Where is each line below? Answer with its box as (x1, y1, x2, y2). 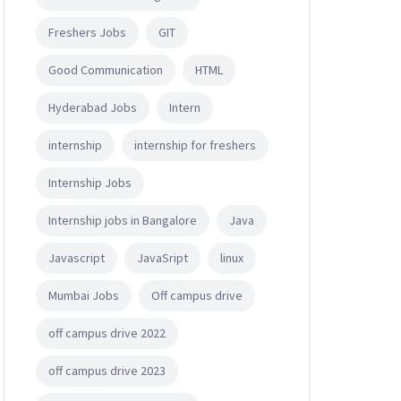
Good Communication (48, 61, 163, 78)
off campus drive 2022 (48, 324, 166, 341)
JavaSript (137, 249, 188, 266)
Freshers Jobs (48, 23, 126, 40)
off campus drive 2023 (48, 362, 166, 379)
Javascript (48, 249, 105, 266)
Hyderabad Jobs (48, 98, 137, 115)
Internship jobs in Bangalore (48, 211, 197, 228)
